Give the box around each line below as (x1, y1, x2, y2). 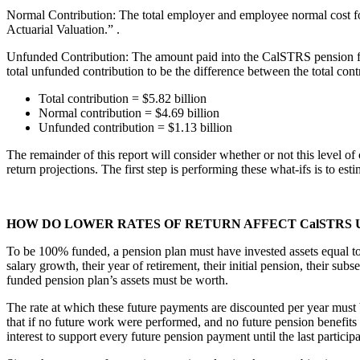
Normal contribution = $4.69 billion (39, 106, 219, 121)
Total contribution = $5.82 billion (39, 92, 207, 106)
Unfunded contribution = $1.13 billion (39, 121, 232, 135)
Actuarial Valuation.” (6, 22, 117, 37)
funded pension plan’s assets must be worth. (6, 273, 228, 288)
